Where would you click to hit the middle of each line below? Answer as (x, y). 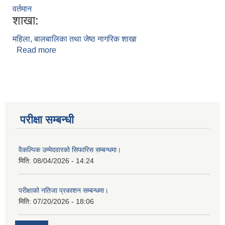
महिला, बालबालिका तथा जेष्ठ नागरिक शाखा (75, 39)
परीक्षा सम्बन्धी (47, 120)
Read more (36, 50)
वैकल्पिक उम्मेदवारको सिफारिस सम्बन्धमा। (70, 150)
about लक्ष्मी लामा (83, 50)
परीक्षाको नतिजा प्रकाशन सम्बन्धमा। (64, 190)
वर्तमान (22, 9)
